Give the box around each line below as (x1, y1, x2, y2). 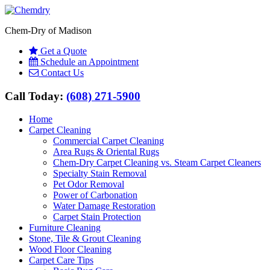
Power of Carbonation (53, 190, 137, 201)
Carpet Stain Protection (53, 212, 141, 222)
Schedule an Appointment (40, 57, 139, 67)
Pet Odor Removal (53, 179, 124, 190)
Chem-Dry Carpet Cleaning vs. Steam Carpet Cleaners (53, 157, 261, 168)
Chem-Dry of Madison (5, 25, 92, 36)
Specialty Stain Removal (53, 168, 146, 179)
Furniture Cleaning (29, 222, 101, 233)
